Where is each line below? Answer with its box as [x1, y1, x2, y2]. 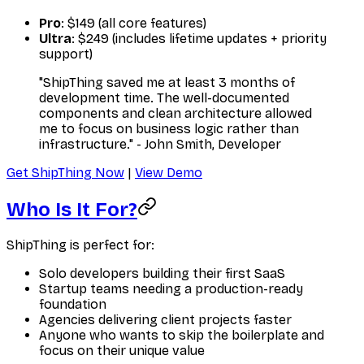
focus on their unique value [39, 343, 205, 359]
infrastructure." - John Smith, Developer [39, 136, 281, 153]
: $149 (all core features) [61, 15, 206, 32]
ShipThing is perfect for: [6, 237, 154, 253]
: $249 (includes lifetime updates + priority [71, 31, 327, 47]
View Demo [135, 165, 202, 181]
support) [39, 46, 93, 63]
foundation [39, 297, 106, 313]
